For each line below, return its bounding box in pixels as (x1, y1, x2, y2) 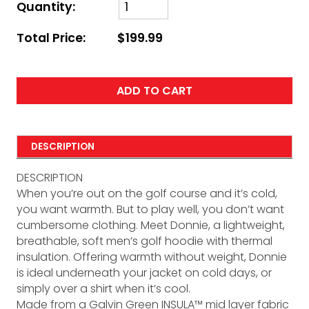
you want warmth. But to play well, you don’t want (17, 201, 284, 218)
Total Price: (17, 30, 86, 47)
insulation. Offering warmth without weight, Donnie (17, 249, 287, 266)
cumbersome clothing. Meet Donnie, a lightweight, (17, 217, 285, 234)
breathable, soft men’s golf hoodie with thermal (17, 233, 272, 250)
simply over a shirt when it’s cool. (17, 281, 190, 297)
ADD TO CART (117, 83, 192, 99)
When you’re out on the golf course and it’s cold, (17, 186, 277, 202)
